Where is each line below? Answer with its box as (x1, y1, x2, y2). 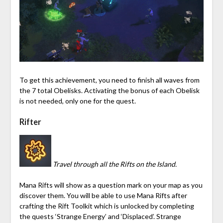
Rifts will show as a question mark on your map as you (36, 181, 203, 190)
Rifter (19, 117, 41, 127)
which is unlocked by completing (92, 202, 194, 211)
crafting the (19, 202, 58, 211)
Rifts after (153, 191, 187, 200)
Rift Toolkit (57, 202, 93, 211)
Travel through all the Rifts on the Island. (52, 160, 177, 169)
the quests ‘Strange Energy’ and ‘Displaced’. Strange (19, 212, 181, 221)
